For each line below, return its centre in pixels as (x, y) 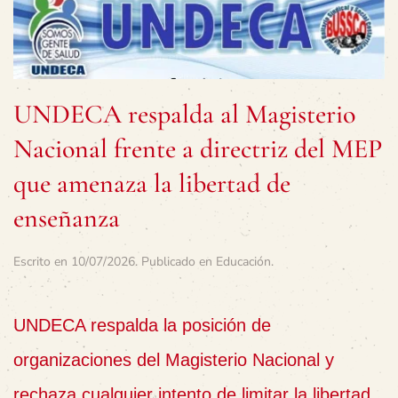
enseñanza (67, 218)
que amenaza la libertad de (152, 183)
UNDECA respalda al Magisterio (184, 114)
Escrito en (42, 261)
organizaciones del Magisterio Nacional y (174, 359)
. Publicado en (175, 261)
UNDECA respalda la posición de (142, 325)
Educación (243, 261)
